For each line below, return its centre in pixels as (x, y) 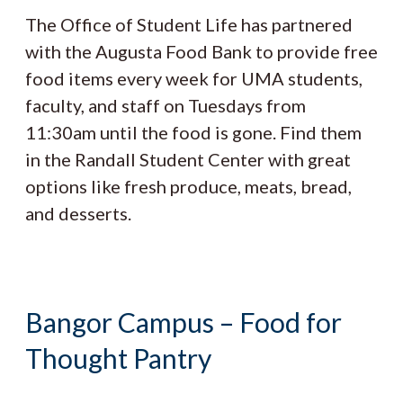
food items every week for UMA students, (194, 78)
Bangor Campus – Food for (184, 322)
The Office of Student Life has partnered (189, 24)
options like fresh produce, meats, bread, (188, 186)
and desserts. (78, 213)
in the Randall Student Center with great (188, 159)
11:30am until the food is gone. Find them (193, 132)
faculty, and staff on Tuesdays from (166, 105)
